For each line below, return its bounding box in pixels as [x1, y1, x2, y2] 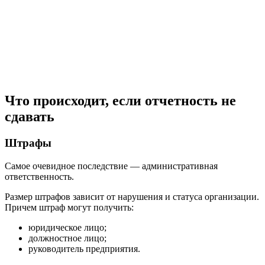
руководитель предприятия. [28, 244, 140, 254]
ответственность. [5, 172, 74, 182]
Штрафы [5, 137, 51, 150]
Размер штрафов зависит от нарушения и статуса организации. [5, 192, 259, 202]
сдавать [5, 109, 54, 125]
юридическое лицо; [28, 222, 106, 233]
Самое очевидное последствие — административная [5, 161, 218, 172]
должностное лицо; [28, 233, 106, 244]
